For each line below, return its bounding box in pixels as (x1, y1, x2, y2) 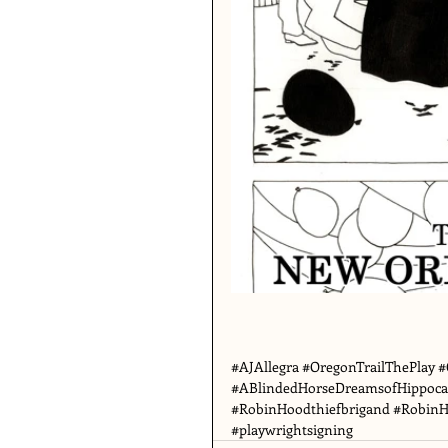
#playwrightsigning (231, 420, 353, 439)
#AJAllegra (231, 357, 299, 376)
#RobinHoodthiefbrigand (231, 399, 390, 418)
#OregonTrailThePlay (302, 357, 435, 376)
